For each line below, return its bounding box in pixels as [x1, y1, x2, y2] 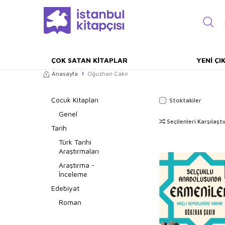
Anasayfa [52, 70, 78, 77]
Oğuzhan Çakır [87, 70, 129, 77]
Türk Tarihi [59, 138, 91, 146]
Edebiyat [51, 184, 79, 192]
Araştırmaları [59, 147, 99, 155]
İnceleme [59, 170, 87, 178]
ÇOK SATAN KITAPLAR [51, 56, 128, 64]
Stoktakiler [169, 96, 201, 104]
